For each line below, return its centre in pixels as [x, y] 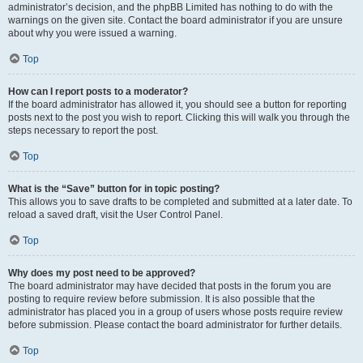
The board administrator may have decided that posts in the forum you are [170, 286]
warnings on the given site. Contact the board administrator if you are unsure [175, 20]
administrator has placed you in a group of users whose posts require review [175, 312]
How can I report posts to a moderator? [98, 92]
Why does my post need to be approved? [102, 273]
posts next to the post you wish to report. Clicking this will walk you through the [179, 117]
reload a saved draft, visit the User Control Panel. [115, 215]
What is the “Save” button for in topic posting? [114, 189]
